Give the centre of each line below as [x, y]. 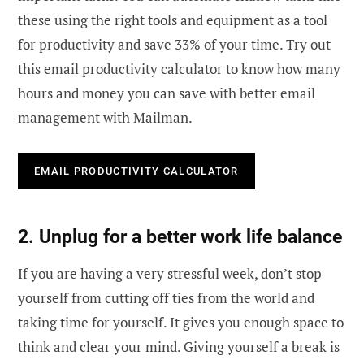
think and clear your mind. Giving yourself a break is [179, 347]
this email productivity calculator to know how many [179, 68]
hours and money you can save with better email [167, 93]
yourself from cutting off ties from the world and [166, 298]
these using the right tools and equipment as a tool [173, 19]
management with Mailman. [105, 117]
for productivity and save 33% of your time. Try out [174, 44]
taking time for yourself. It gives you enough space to [181, 323]
